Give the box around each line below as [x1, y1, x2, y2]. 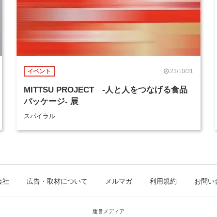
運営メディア [93, 208, 124, 214]
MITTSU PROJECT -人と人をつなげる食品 [24, 85, 187, 94]
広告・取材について [27, 177, 88, 185]
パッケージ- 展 [24, 97, 78, 106]
